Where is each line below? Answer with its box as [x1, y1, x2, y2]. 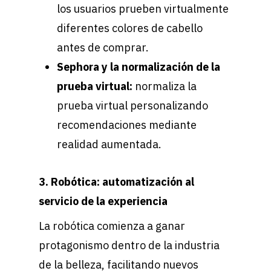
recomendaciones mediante [57, 118, 197, 132]
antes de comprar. [57, 41, 149, 55]
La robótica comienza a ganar [39, 219, 185, 233]
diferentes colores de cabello [57, 21, 203, 36]
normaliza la [135, 79, 197, 94]
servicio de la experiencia [39, 194, 170, 209]
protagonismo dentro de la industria [39, 238, 220, 253]
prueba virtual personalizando [57, 99, 208, 113]
